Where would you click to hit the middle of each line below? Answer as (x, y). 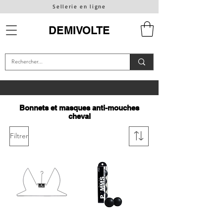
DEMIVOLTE (79, 30)
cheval (79, 116)
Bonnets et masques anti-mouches (79, 108)
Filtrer (19, 136)
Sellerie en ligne (79, 6)
